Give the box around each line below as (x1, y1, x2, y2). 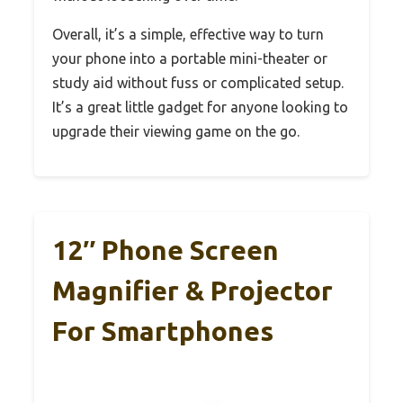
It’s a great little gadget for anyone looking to (52, 99, 348, 116)
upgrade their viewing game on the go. (52, 123, 300, 140)
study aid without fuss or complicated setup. (52, 75, 344, 92)
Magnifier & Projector (52, 275, 333, 307)
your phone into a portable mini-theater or (52, 50, 327, 67)
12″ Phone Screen (52, 235, 279, 266)
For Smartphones (52, 316, 273, 347)
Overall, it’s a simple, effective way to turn (52, 26, 324, 43)
